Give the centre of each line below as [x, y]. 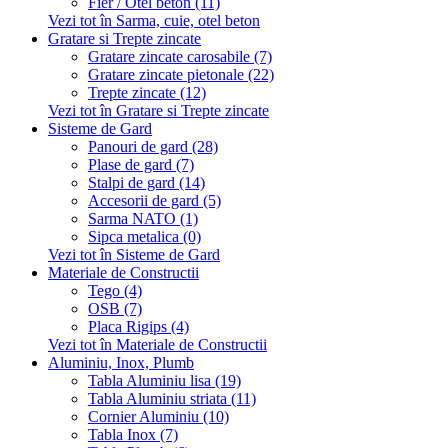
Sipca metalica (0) [144, 236]
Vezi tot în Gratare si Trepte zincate [158, 110]
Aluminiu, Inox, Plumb [121, 362]
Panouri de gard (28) [153, 146]
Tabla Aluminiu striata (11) [172, 398]
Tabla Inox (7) [133, 434]
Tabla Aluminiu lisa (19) [164, 380]
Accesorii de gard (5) [154, 200]
